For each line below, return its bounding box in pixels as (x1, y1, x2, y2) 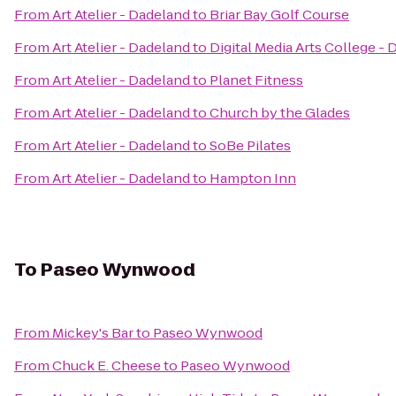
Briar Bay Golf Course (209, 5, 349, 24)
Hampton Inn (209, 169, 296, 187)
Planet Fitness (209, 71, 303, 89)
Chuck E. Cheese (52, 356, 161, 375)
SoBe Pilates (209, 136, 291, 155)
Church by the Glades (209, 103, 350, 122)
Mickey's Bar (52, 324, 133, 342)
